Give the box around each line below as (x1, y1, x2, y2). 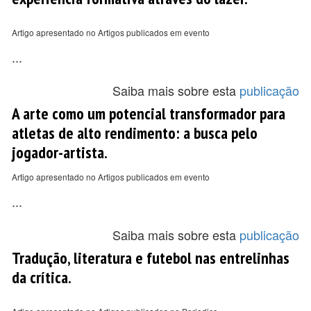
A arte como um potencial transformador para (12, 103, 285, 124)
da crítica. (12, 267, 72, 287)
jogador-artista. (12, 142, 108, 162)
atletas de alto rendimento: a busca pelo (12, 122, 258, 143)
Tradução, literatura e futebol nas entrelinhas (12, 247, 289, 268)
